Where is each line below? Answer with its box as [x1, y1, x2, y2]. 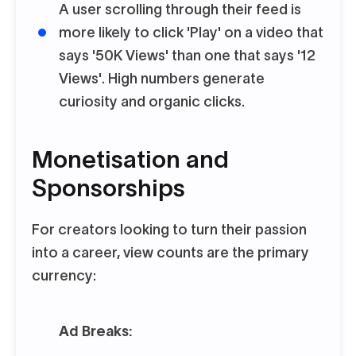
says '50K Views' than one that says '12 [59, 48, 315, 64]
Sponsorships [32, 175, 185, 201]
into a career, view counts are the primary [32, 245, 309, 261]
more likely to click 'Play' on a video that [59, 25, 323, 41]
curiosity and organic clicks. [59, 94, 245, 110]
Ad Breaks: [59, 323, 132, 339]
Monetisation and [32, 146, 229, 172]
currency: [32, 268, 96, 284]
